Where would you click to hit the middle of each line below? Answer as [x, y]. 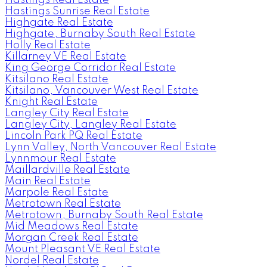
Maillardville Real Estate [67, 170]
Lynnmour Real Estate [60, 158]
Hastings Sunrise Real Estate [77, 11]
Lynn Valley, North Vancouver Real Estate [111, 147]
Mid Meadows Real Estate [72, 226]
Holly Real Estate [48, 45]
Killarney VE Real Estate [66, 56]
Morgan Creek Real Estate [72, 237]
